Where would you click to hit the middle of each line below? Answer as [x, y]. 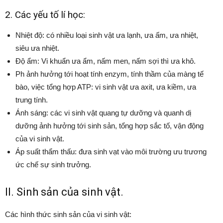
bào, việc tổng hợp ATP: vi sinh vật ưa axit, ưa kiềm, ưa [106, 87]
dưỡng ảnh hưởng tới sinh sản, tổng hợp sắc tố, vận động [110, 125]
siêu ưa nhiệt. [37, 48]
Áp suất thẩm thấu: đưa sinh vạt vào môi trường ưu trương [111, 151]
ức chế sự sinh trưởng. [53, 164]
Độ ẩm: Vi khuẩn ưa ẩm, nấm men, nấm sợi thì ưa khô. [106, 61]
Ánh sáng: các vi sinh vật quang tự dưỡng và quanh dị [103, 112]
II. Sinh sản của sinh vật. [64, 192]
